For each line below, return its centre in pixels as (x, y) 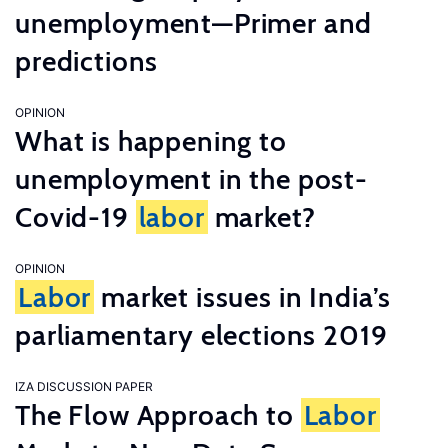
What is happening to (151, 141)
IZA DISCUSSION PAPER (84, 386)
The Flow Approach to (158, 415)
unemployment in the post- (191, 179)
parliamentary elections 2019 (201, 335)
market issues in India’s (243, 297)
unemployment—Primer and (194, 23)
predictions (87, 61)
